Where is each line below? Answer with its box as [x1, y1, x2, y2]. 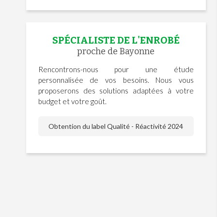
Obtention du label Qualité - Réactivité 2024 [48, 122, 184, 131]
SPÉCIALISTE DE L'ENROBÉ [52, 34, 180, 46]
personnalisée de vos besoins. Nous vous [38, 76, 194, 85]
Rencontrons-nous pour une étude [38, 65, 194, 74]
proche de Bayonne [77, 46, 155, 57]
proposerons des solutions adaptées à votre [38, 86, 194, 95]
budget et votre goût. [38, 97, 107, 106]
